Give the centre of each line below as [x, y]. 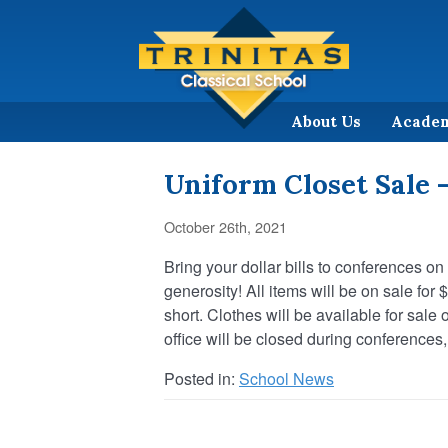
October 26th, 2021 [225, 226]
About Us [326, 121]
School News [286, 378]
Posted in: [201, 378]
